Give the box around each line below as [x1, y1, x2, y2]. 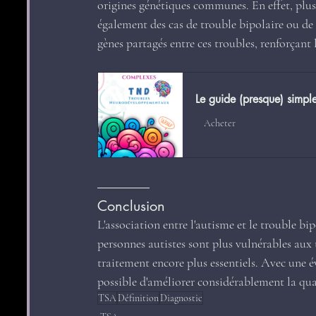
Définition [118, 292, 159, 305]
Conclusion [97, 197, 165, 216]
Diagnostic [160, 292, 202, 305]
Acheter [204, 116, 236, 129]
